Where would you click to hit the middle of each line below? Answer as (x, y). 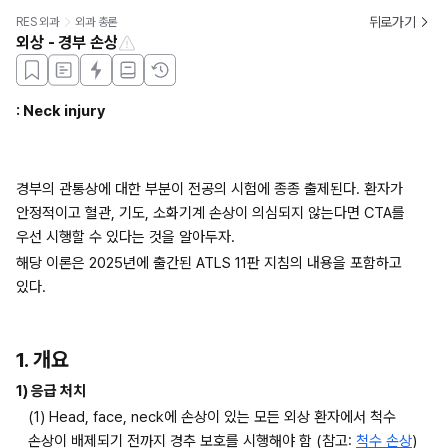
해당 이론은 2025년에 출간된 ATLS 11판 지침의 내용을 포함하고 (209, 263)
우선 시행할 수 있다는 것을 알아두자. (125, 237)
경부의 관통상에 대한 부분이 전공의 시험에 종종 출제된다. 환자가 (209, 189)
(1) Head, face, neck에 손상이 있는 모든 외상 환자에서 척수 (212, 417)
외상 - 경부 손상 (67, 42)
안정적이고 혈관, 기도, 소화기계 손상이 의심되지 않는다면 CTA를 (210, 213)
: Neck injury (60, 111)
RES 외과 (38, 21)
